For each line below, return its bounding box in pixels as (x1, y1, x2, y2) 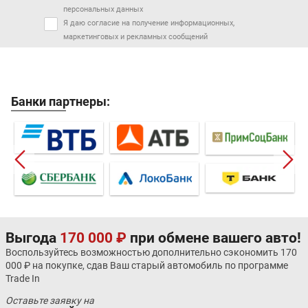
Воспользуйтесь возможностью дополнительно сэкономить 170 (5, 247, 297, 258)
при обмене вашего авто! (126, 230, 301, 247)
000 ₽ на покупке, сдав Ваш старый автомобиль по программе (5, 260, 288, 272)
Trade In (5, 273, 40, 285)
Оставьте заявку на (5, 295, 94, 307)
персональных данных (63, 4, 143, 14)
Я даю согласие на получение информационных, (63, 18, 234, 27)
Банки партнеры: (11, 93, 110, 109)
